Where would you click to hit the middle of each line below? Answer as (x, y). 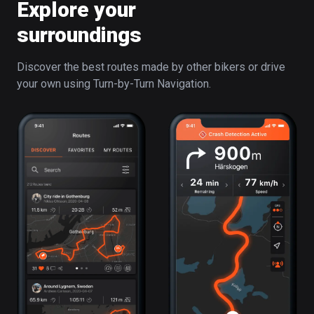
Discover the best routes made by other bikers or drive (151, 67)
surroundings (79, 34)
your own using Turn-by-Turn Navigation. (114, 83)
